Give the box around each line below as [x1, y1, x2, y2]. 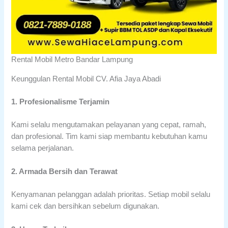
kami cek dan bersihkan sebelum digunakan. [11, 202, 160, 211]
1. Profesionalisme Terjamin [11, 97, 110, 106]
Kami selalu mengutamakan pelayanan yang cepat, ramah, [11, 120, 207, 129]
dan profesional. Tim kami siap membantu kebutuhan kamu [11, 132, 208, 140]
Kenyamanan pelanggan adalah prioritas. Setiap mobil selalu [11, 190, 211, 199]
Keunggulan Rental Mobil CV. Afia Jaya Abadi [11, 75, 161, 83]
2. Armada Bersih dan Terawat [11, 167, 118, 176]
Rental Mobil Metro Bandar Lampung [11, 55, 133, 64]
